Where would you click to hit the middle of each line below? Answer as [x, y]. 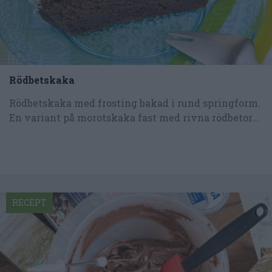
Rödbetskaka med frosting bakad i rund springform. [135, 103]
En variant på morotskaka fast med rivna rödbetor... [134, 117]
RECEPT [29, 202]
